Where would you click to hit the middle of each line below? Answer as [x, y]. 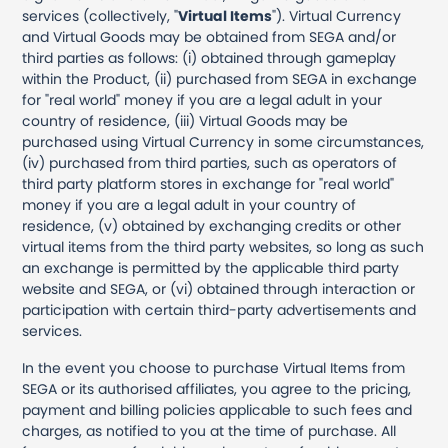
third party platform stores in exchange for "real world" [208, 184]
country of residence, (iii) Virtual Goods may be [185, 121]
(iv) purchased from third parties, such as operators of [210, 163]
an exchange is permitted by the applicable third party [211, 268]
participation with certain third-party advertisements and [219, 310]
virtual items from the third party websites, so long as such [223, 247]
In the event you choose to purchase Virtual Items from [214, 368]
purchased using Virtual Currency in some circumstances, [223, 142]
